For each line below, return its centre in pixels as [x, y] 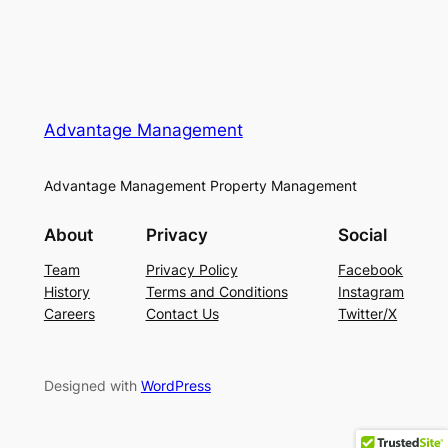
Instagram [371, 291]
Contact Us [182, 313]
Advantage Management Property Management [200, 185]
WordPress [175, 386]
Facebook [371, 269]
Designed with [92, 386]
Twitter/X [368, 313]
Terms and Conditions [216, 291]
